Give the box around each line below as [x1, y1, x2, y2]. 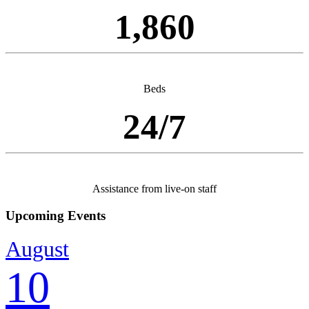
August [6, 236, 69, 261]
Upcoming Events [6, 208, 106, 223]
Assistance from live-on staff [92, 183, 217, 195]
